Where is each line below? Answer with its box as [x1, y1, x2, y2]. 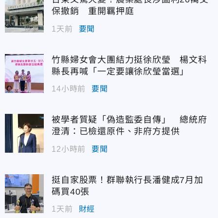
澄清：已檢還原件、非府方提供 [52, 127, 180, 137]
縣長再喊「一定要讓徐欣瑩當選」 [52, 66, 189, 76]
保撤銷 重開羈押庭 [52, 6, 134, 17]
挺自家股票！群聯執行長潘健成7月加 [52, 175, 203, 185]
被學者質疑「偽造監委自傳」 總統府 [52, 115, 207, 125]
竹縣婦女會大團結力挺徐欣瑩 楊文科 [52, 54, 207, 65]
